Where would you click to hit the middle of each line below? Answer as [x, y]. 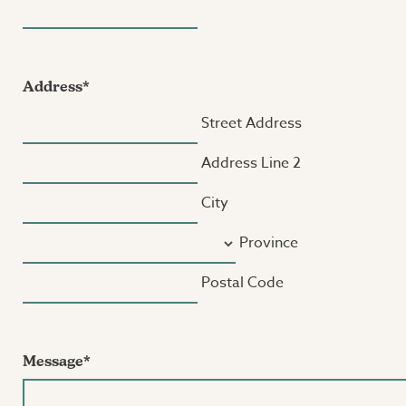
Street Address [251, 123]
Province [269, 243]
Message [53, 361]
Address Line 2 [251, 163]
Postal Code [242, 283]
